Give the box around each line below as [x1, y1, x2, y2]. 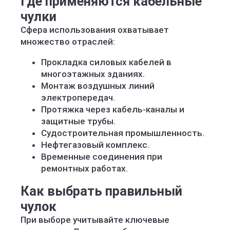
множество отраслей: [21, 36, 115, 47]
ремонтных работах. [41, 163, 128, 174]
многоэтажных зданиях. [41, 69, 145, 79]
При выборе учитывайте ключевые [21, 215, 169, 225]
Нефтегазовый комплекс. [41, 140, 149, 150]
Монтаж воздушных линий [41, 81, 155, 91]
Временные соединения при [41, 151, 162, 162]
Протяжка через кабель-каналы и [41, 104, 184, 114]
